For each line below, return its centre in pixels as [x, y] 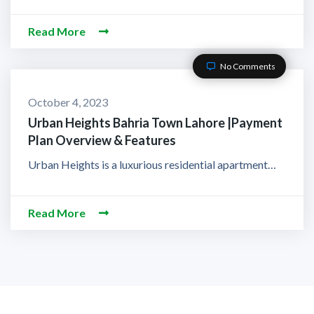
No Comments [247, 66]
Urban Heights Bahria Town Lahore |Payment [155, 123]
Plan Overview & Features [102, 141]
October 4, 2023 [68, 102]
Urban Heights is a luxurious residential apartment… [152, 164]
